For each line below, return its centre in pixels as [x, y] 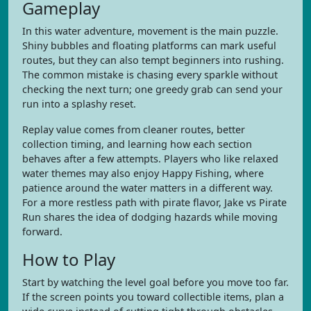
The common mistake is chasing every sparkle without [150, 75]
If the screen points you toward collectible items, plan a [153, 297]
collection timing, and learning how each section [137, 144]
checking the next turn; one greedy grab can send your [152, 89]
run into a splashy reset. [79, 104]
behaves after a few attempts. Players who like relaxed [150, 159]
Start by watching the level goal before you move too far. [155, 282]
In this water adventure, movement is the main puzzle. [150, 31]
